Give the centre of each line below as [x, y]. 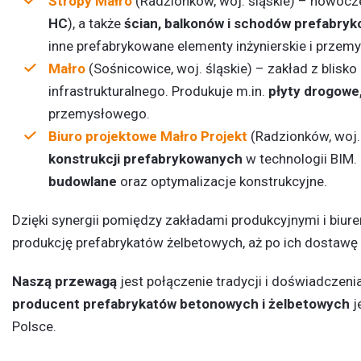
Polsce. [34, 326]
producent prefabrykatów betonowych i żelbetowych [181, 304]
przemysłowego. [99, 114]
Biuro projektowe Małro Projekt [148, 136]
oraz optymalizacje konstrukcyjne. [222, 181]
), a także [96, 23]
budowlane [83, 181]
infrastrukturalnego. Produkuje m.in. [158, 91]
